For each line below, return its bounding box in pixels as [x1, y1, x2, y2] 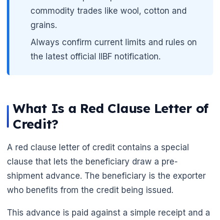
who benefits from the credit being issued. [7, 185, 173, 195]
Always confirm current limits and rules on [30, 37, 197, 48]
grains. [30, 20, 57, 30]
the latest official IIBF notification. [30, 52, 161, 62]
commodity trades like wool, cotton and [30, 5, 187, 16]
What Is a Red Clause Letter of [13, 100, 209, 117]
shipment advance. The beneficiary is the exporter [7, 171, 206, 181]
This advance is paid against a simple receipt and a [7, 208, 210, 218]
